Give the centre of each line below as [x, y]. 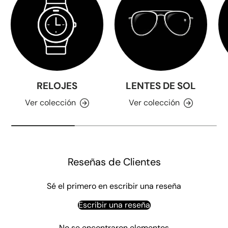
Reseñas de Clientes [114, 162]
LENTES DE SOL [161, 86]
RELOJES [57, 86]
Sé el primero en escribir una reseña [114, 186]
